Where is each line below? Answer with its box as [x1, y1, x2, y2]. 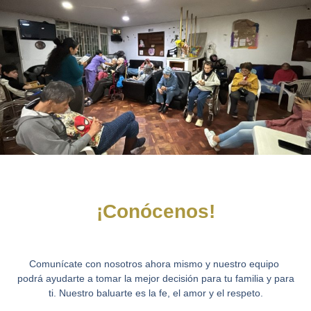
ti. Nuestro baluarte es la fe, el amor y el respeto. [48, 287, 263, 299]
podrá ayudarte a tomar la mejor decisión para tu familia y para [17, 273, 294, 285]
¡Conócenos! [96, 201, 215, 223]
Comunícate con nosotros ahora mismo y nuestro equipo [29, 258, 282, 270]
